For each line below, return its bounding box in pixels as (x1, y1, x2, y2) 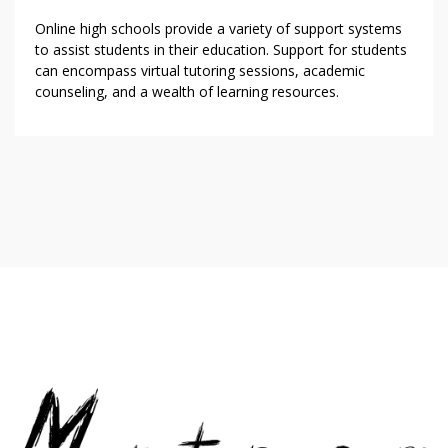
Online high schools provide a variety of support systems (35, 19, 402, 39)
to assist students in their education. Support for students (35, 40, 407, 60)
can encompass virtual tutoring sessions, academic (35, 61, 365, 81)
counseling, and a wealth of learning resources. (35, 82, 339, 102)
